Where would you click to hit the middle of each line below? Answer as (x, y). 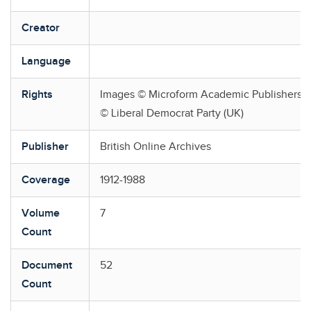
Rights (37, 95)
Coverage (46, 180)
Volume (41, 213)
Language (46, 61)
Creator (41, 28)
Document (47, 266)
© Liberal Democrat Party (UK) (172, 114)
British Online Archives (155, 147)
